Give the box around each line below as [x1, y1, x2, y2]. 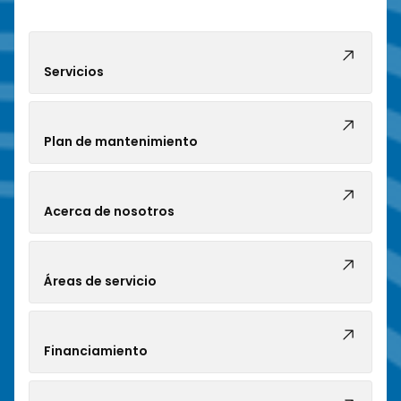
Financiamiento [44, 342, 148, 361]
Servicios [44, 63, 104, 81]
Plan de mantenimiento [44, 132, 198, 151]
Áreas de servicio [44, 272, 157, 291]
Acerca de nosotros [44, 202, 175, 221]
